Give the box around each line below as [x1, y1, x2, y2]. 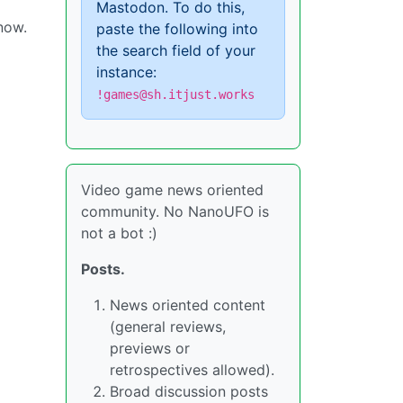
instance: [96, 63, 157, 81]
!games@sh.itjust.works [96, 87, 255, 102]
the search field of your [96, 41, 255, 59]
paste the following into [96, 20, 258, 38]
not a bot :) [81, 224, 157, 242]
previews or [110, 339, 190, 357]
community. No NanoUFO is [81, 202, 269, 220]
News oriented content [110, 296, 265, 314]
